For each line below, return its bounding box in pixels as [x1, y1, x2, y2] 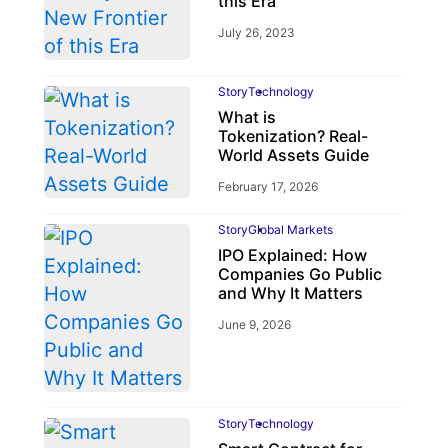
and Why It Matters [217, 283, 363, 304]
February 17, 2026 [217, 179, 318, 195]
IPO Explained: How [217, 245, 367, 266]
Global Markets [247, 222, 333, 238]
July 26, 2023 [217, 25, 295, 41]
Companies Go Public [217, 264, 382, 285]
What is [217, 107, 276, 128]
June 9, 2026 [217, 317, 291, 333]
